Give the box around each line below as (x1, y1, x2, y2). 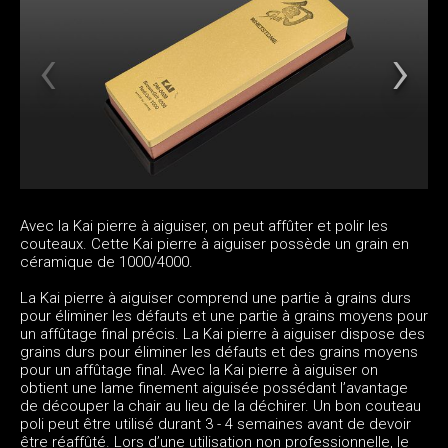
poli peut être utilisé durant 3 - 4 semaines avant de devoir (20, 414, 411, 433)
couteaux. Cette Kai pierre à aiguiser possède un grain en (20, 234, 409, 253)
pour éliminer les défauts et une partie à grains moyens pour (20, 306, 428, 325)
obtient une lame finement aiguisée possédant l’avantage (20, 378, 408, 397)
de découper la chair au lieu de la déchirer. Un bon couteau (20, 396, 421, 415)
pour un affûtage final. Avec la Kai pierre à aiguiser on (20, 360, 378, 379)
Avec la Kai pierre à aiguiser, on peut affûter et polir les (20, 216, 388, 235)
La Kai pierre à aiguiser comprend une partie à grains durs (20, 288, 411, 307)
